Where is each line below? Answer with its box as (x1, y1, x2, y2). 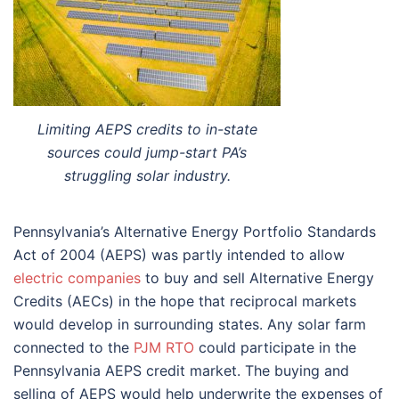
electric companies (13, 268, 141, 287)
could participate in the (194, 338, 356, 356)
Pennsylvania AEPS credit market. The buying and (13, 361, 349, 379)
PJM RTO (134, 338, 194, 356)
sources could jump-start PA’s (47, 142, 247, 161)
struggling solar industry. (63, 166, 231, 184)
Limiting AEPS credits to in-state (37, 119, 257, 138)
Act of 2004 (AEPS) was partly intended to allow (13, 245, 345, 264)
